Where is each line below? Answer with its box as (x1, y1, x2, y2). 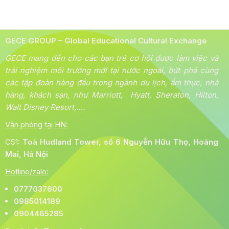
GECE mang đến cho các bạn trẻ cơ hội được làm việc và (5, 53, 218, 63)
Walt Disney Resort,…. (5, 102, 85, 112)
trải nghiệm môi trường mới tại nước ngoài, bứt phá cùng (5, 65, 218, 75)
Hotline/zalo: (5, 166, 49, 176)
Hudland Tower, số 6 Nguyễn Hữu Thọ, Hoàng (40, 136, 218, 147)
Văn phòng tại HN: (5, 119, 68, 129)
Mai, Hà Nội (5, 149, 48, 159)
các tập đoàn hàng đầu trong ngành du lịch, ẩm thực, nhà (5, 77, 218, 87)
